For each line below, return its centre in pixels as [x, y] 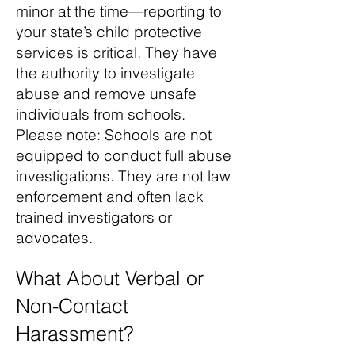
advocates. [54, 238]
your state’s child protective [109, 32]
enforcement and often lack [110, 197]
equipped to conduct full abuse [124, 155]
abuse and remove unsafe [106, 94]
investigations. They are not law [123, 176]
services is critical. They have [116, 52]
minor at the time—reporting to [119, 11]
